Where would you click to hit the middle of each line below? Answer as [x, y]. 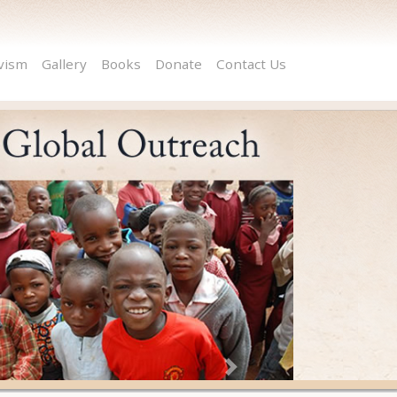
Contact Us [251, 63]
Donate [179, 63]
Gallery [64, 63]
